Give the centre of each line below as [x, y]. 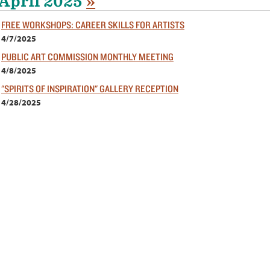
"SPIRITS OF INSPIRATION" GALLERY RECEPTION [90, 88]
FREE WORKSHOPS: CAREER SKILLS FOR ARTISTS [93, 24]
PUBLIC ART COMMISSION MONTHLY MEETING [87, 56]
